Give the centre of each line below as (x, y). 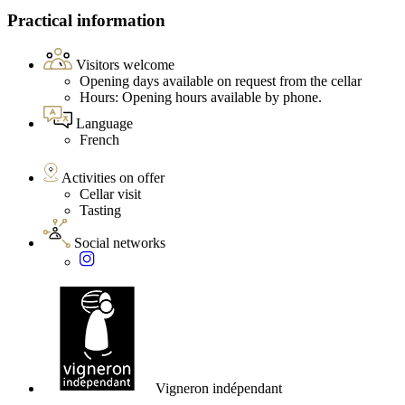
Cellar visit (110, 194)
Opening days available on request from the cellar (221, 81)
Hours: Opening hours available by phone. (201, 98)
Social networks (120, 243)
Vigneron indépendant (219, 389)
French (99, 140)
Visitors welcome (125, 65)
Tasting (100, 211)
